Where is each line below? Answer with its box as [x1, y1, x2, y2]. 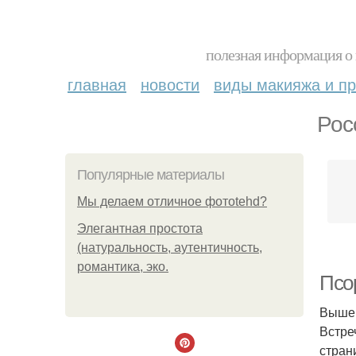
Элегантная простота [77, 222, 203, 235]
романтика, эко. [77, 260, 168, 273]
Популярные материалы [77, 167, 224, 183]
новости [141, 72, 199, 95]
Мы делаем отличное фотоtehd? [77, 195, 267, 208]
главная [68, 72, 126, 95]
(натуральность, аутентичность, [77, 241, 262, 254]
